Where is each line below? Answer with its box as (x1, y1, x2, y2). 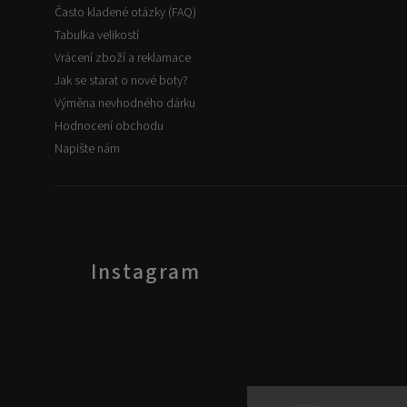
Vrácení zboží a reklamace (55, 49, 191, 67)
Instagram (91, 257, 201, 288)
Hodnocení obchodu (55, 117, 164, 135)
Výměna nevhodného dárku (55, 94, 195, 113)
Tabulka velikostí (55, 26, 139, 45)
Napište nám (55, 140, 120, 158)
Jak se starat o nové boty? (55, 72, 188, 90)
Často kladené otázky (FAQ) (55, 4, 196, 22)
